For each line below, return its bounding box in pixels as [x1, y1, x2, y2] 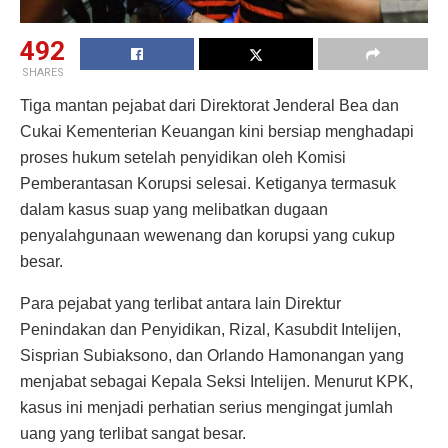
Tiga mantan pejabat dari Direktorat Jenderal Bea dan [20, 96, 399, 114]
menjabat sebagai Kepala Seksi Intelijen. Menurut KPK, [20, 372, 413, 390]
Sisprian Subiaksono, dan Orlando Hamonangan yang [20, 346, 404, 364]
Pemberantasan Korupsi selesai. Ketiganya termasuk [20, 174, 396, 192]
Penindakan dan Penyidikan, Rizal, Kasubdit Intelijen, [20, 320, 401, 338]
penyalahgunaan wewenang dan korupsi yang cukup [20, 226, 395, 244]
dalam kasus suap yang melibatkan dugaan [20, 200, 328, 218]
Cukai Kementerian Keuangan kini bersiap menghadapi [20, 122, 414, 140]
